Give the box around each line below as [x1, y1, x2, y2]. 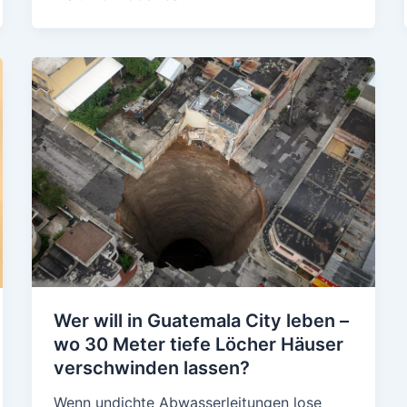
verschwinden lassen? [53, 356, 250, 379]
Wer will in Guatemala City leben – [53, 309, 349, 332]
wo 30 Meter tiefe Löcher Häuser [53, 333, 343, 355]
